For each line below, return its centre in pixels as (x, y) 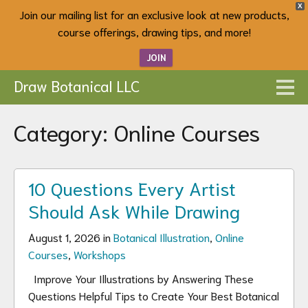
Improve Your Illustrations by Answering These (141, 278)
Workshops (100, 254)
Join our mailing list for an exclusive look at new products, (154, 14)
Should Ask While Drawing (134, 210)
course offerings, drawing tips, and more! (154, 31)
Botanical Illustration (162, 237)
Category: (64, 131)
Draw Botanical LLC (77, 85)
